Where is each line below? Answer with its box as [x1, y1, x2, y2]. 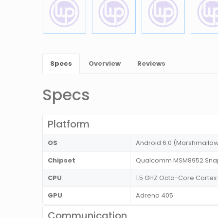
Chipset [48, 156, 75, 165]
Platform [48, 117, 90, 131]
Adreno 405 [136, 191, 173, 200]
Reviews [137, 59, 165, 69]
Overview [89, 59, 121, 69]
